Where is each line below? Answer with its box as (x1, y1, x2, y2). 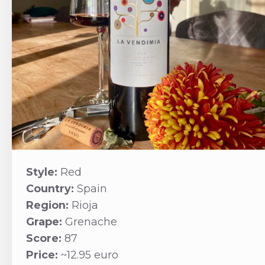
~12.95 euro (60, 248, 118, 262)
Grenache (64, 215, 117, 229)
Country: (25, 182, 77, 196)
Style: (25, 166, 60, 179)
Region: (25, 199, 72, 212)
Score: (25, 232, 64, 245)
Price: (25, 248, 61, 262)
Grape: (25, 215, 65, 229)
